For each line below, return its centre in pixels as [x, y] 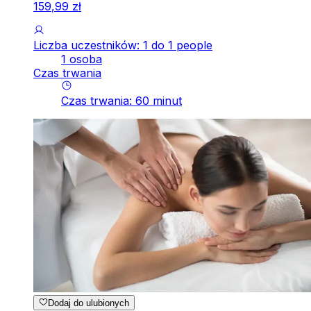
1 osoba [82, 59]
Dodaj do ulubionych [89, 303]
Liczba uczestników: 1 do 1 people [123, 45]
